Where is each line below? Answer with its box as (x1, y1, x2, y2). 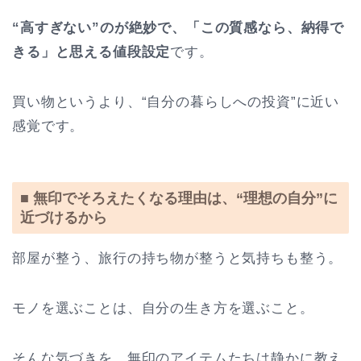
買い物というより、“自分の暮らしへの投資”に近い (12, 93, 340, 110)
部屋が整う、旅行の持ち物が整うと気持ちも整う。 (12, 251, 343, 267)
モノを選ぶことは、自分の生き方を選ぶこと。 (12, 301, 314, 317)
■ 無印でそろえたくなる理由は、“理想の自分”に (20, 189, 338, 207)
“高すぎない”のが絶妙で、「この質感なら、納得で (12, 19, 345, 35)
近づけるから (20, 209, 107, 226)
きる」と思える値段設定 (12, 44, 171, 60)
